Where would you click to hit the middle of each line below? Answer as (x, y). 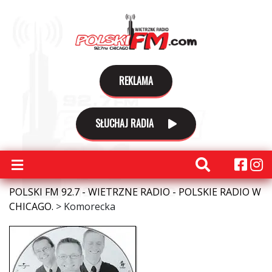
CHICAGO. (31, 206)
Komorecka (90, 206)
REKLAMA (136, 81)
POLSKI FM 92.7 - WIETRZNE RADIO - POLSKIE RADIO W (135, 192)
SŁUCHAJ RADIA (126, 123)
